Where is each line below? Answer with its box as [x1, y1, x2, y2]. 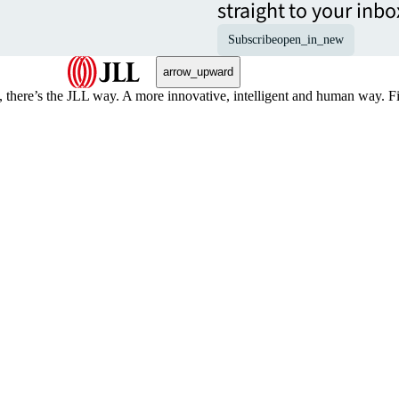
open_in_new [277, 32, 344, 46]
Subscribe [228, 32, 277, 46]
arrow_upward [163, 65, 233, 79]
